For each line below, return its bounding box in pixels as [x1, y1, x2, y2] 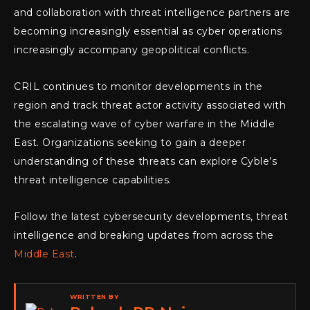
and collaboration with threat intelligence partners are [14, 6, 291, 19]
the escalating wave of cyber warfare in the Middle [14, 118, 275, 131]
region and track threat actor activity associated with [14, 99, 286, 112]
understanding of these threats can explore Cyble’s [14, 155, 277, 168]
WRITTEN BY [70, 293, 118, 301]
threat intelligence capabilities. [14, 174, 172, 187]
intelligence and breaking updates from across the [14, 229, 274, 242]
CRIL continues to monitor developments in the [14, 80, 263, 93]
